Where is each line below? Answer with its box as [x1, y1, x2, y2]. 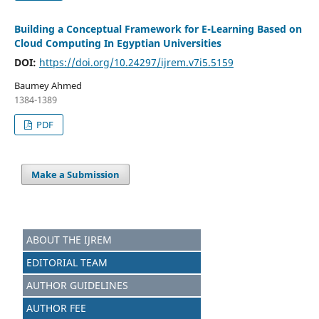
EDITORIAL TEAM [23, 255, 108, 269]
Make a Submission [31, 167, 120, 181]
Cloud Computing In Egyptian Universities [14, 36, 221, 50]
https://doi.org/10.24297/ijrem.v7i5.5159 [38, 55, 234, 69]
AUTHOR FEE [23, 300, 86, 315]
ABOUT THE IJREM [23, 232, 112, 246]
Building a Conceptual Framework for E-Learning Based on [14, 21, 302, 36]
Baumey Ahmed [14, 78, 82, 92]
